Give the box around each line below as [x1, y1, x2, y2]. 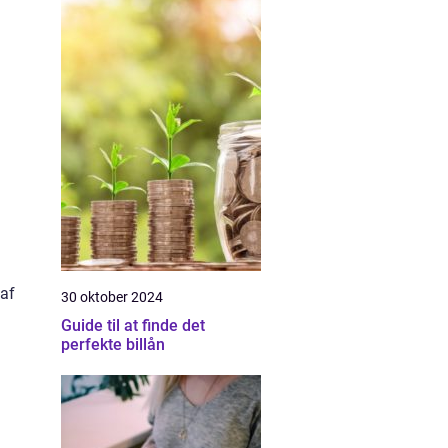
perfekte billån [61, 335, 165, 354]
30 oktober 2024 [61, 289, 163, 305]
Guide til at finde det [61, 316, 205, 335]
